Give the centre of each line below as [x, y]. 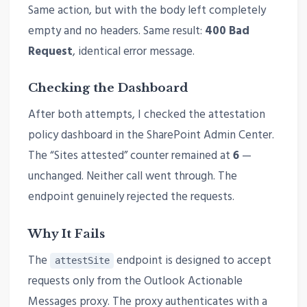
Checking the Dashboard [108, 88]
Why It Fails [66, 234]
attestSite [82, 261]
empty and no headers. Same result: [116, 31]
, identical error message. [133, 51]
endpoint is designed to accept [193, 261]
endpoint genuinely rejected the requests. [131, 197]
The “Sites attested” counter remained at [130, 156]
